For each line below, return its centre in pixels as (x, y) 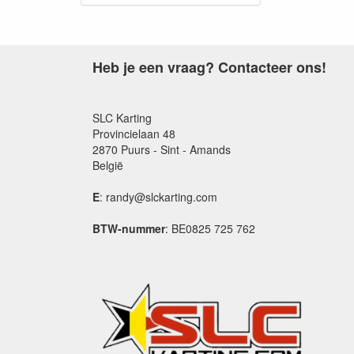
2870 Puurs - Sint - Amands (162, 149)
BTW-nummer (129, 228)
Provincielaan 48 (134, 134)
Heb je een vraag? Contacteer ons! (209, 67)
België (108, 165)
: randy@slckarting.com (158, 197)
